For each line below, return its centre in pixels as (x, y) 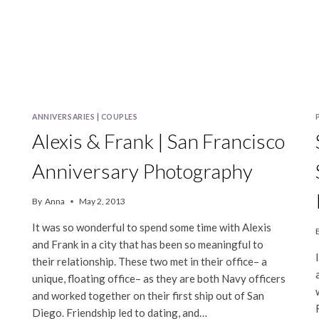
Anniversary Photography (143, 171)
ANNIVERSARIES (64, 117)
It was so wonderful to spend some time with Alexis (152, 228)
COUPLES (119, 117)
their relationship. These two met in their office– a (150, 262)
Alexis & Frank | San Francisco (159, 141)
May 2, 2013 (102, 202)
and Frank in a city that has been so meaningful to (148, 245)
